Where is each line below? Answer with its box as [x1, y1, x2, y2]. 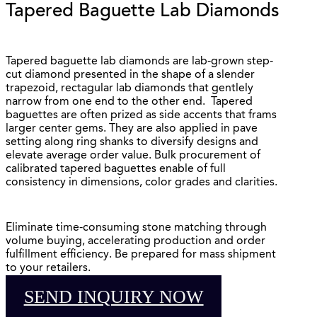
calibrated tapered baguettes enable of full [6, 163, 226, 175]
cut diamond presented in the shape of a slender [6, 69, 255, 81]
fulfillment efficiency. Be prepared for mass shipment [6, 248, 276, 260]
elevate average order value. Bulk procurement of [6, 150, 260, 162]
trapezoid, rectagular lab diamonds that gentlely [6, 83, 253, 95]
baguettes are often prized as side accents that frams [6, 110, 277, 122]
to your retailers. [6, 262, 91, 274]
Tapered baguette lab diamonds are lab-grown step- [6, 56, 273, 68]
